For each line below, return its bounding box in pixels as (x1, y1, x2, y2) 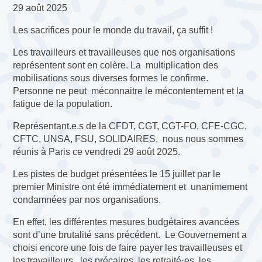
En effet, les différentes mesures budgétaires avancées (13, 216, 240, 227)
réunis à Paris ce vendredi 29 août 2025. (13, 146, 181, 157)
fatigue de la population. (13, 98, 113, 109)
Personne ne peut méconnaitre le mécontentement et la (13, 85, 244, 96)
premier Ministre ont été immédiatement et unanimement (13, 181, 248, 192)
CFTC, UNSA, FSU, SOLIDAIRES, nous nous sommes (13, 133, 244, 144)
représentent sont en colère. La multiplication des (13, 60, 219, 70)
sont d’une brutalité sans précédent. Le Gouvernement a (13, 229, 247, 240)
